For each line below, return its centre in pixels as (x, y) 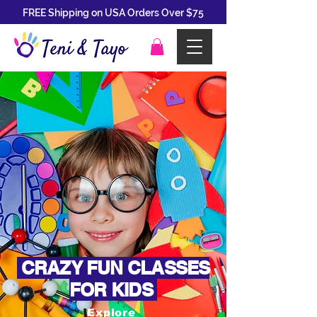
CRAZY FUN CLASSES (113, 267)
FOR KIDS (113, 289)
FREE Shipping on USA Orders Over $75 (113, 13)
